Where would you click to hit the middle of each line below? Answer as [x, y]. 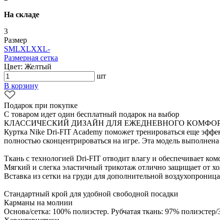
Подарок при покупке [41, 105]
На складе [22, 14]
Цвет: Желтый [28, 66]
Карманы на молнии [38, 202]
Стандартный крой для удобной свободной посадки [91, 193]
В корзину [21, 85]
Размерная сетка [31, 57]
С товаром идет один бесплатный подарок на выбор [92, 114]
